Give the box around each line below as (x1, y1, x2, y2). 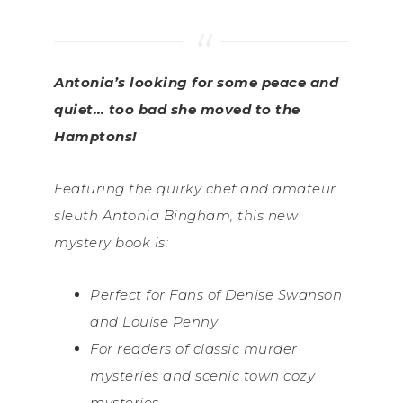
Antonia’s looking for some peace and (54, 74, 338, 92)
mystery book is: (54, 234, 168, 252)
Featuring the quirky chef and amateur (54, 180, 336, 198)
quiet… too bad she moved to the (54, 101, 300, 119)
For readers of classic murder (90, 340, 298, 358)
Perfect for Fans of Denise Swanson (90, 286, 342, 304)
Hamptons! (54, 128, 137, 146)
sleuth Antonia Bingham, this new (54, 207, 298, 225)
